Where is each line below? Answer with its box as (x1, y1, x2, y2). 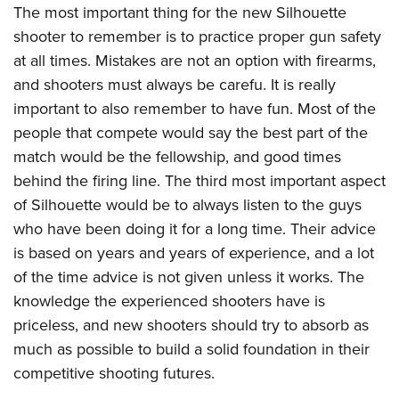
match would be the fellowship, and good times (13, 145, 341, 169)
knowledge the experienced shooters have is (13, 289, 325, 313)
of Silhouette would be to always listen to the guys (13, 193, 362, 217)
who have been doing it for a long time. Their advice (13, 217, 376, 241)
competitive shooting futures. (13, 362, 215, 386)
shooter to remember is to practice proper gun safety (13, 25, 381, 49)
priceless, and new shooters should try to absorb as (13, 313, 369, 338)
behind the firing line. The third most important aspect (13, 169, 386, 193)
